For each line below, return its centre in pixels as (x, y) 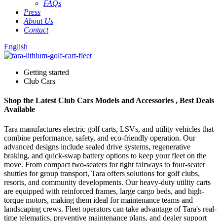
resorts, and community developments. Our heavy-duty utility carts (107, 182)
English (16, 47)
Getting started (46, 72)
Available (19, 110)
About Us (38, 21)
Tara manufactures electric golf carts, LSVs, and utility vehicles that (109, 129)
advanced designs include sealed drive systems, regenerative (97, 147)
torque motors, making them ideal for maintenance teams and (98, 200)
